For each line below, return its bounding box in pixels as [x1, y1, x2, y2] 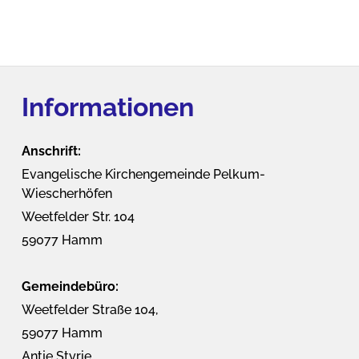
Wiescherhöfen [21, 186, 112, 202]
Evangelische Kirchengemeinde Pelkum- [21, 167, 265, 183]
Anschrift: [21, 143, 81, 159]
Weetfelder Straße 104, [21, 302, 158, 318]
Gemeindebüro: [21, 279, 119, 295]
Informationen [21, 92, 194, 123]
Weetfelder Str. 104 [21, 209, 135, 225]
